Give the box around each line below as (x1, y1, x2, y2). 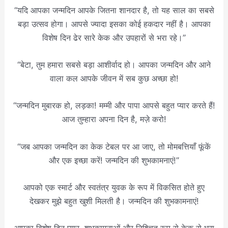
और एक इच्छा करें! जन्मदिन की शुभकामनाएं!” (49, 155, 179, 165)
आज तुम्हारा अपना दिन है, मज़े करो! (62, 114, 166, 125)
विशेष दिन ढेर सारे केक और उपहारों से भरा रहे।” (42, 32, 186, 43)
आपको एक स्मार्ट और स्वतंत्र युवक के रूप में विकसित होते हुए (23, 182, 205, 192)
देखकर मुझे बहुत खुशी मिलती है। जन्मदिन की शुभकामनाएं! (29, 195, 199, 206)
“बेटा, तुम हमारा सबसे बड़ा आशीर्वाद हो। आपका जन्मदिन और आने (17, 60, 211, 70)
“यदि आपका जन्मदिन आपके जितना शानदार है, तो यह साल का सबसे (14, 5, 214, 15)
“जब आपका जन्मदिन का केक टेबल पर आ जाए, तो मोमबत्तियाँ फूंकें (17, 141, 211, 152)
